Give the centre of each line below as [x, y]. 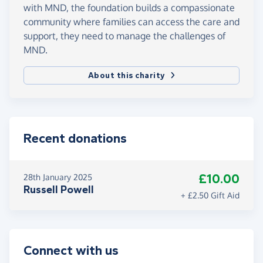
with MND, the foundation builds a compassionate [129, 8]
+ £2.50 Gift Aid [210, 195]
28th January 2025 [58, 177]
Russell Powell [59, 190]
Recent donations [75, 139]
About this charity [127, 76]
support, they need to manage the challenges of [124, 36]
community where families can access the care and [131, 22]
